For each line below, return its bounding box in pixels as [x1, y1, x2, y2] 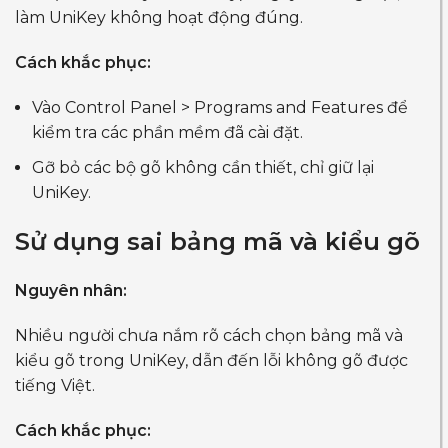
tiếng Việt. [15, 375, 95, 395]
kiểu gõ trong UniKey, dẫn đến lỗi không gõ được [15, 350, 408, 370]
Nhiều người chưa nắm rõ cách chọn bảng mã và [15, 325, 403, 345]
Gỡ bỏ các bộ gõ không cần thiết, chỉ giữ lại [32, 157, 374, 177]
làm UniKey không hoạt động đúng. [15, 7, 303, 27]
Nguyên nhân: [15, 280, 127, 300]
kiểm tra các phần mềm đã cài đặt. [32, 122, 303, 142]
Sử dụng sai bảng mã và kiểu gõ [15, 226, 420, 256]
